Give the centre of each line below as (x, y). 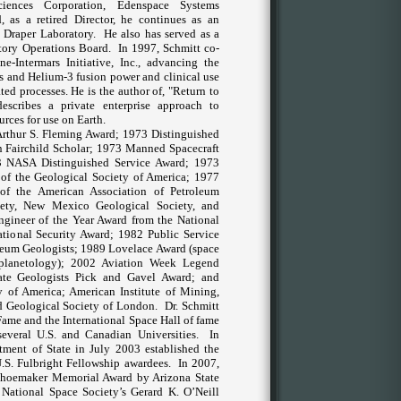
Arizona (172, 377)
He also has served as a (162, 34)
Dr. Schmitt (192, 306)
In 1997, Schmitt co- (169, 48)
